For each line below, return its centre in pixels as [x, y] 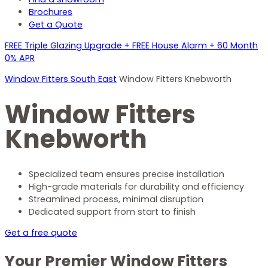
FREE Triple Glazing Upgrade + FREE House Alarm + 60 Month [131, 46]
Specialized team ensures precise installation [127, 174]
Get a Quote [56, 24]
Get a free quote [41, 233]
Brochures [51, 12]
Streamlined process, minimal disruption [116, 200]
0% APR [20, 58]
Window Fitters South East [61, 79]
